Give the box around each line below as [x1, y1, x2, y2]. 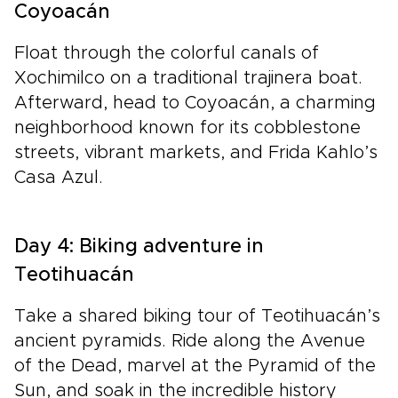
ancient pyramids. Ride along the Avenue [14, 332, 365, 351]
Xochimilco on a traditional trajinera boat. [14, 69, 362, 88]
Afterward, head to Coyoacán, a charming [14, 94, 376, 113]
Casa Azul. [14, 169, 103, 187]
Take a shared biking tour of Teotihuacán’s [14, 307, 380, 326]
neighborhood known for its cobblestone [14, 119, 361, 138]
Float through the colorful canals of [14, 44, 319, 63]
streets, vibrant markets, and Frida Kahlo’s [14, 144, 378, 163]
